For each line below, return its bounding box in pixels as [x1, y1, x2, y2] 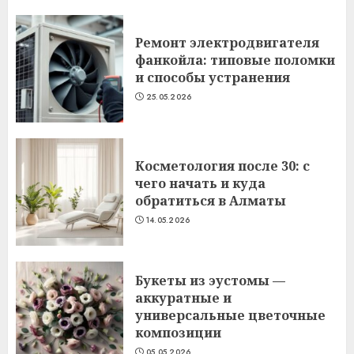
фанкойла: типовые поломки [135, 51, 335, 69]
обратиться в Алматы [135, 192, 286, 209]
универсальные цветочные [135, 307, 326, 324]
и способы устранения [135, 69, 290, 86]
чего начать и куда [135, 175, 265, 192]
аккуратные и [135, 289, 232, 307]
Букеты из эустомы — [135, 272, 285, 289]
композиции [135, 324, 221, 341]
